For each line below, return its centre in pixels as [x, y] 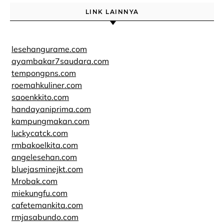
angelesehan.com [44, 157]
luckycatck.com [40, 133]
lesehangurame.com [49, 49]
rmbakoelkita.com [45, 145]
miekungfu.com [39, 193]
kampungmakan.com [50, 121]
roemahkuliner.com [47, 85]
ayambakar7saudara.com [60, 61]
